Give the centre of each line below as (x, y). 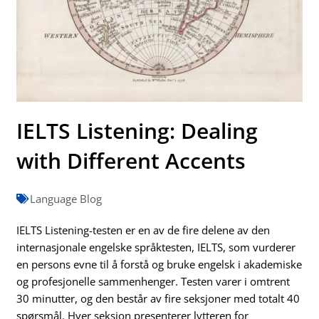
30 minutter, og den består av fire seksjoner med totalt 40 (158, 299)
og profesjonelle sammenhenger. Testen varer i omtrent (153, 282)
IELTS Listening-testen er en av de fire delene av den (143, 230)
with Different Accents (131, 161)
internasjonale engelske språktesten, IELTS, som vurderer (156, 247)
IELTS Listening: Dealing (137, 131)
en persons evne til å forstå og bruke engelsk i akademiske (159, 265)
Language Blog (66, 199)
